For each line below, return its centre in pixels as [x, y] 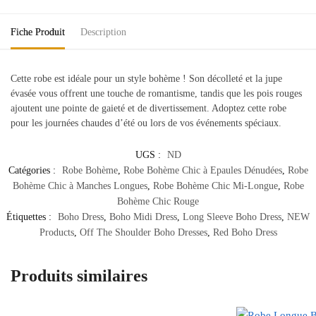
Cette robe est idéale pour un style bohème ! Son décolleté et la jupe [146, 78]
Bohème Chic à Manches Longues [80, 186]
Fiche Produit [38, 32]
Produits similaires [79, 276]
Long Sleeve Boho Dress [232, 217]
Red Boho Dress [245, 233]
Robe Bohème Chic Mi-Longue [215, 186]
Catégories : [33, 171]
